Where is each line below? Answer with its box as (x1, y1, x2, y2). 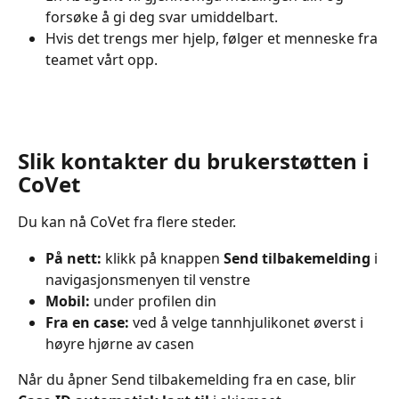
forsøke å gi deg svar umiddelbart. (45, 7, 278, 28)
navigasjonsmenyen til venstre (45, 269, 250, 289)
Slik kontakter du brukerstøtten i (18, 146, 374, 176)
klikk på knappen (102, 248, 224, 268)
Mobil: (45, 290, 90, 311)
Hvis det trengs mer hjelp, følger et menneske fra (45, 28, 381, 49)
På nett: (45, 248, 102, 268)
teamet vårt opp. (45, 50, 158, 70)
